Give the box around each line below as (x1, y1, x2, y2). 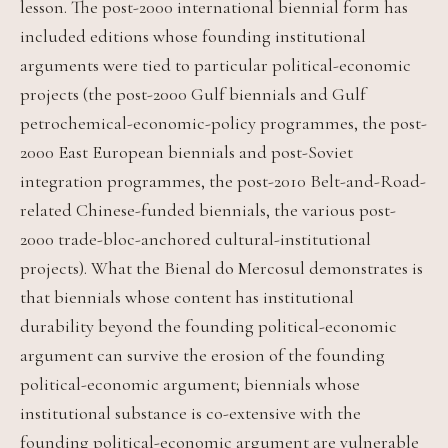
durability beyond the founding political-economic (20, 314, 397, 337)
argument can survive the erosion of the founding (20, 343, 385, 366)
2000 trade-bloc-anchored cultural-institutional (20, 227, 371, 250)
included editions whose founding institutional (20, 24, 366, 47)
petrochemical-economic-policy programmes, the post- (20, 111, 427, 134)
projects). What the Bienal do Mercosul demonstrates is (20, 256, 423, 279)
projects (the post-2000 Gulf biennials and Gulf (20, 82, 366, 105)
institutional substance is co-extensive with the (20, 401, 361, 424)
